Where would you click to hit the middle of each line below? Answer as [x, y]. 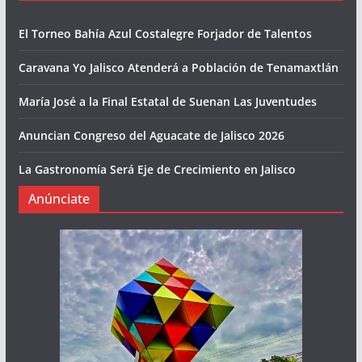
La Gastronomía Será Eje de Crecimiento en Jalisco [157, 170]
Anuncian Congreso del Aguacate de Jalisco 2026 [151, 136]
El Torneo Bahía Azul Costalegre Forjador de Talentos [165, 34]
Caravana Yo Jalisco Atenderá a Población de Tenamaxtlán [178, 68]
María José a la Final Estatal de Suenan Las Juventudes [167, 102]
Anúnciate [59, 199]
